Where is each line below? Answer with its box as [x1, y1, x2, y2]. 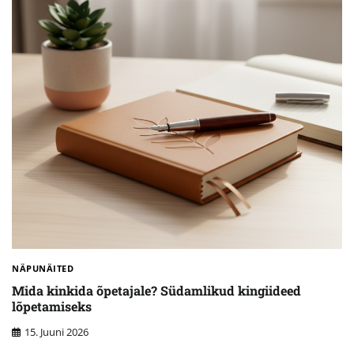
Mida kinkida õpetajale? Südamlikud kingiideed [12, 281, 301, 299]
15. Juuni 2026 [24, 325, 88, 340]
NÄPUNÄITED [12, 262, 73, 274]
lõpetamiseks [12, 297, 92, 314]
